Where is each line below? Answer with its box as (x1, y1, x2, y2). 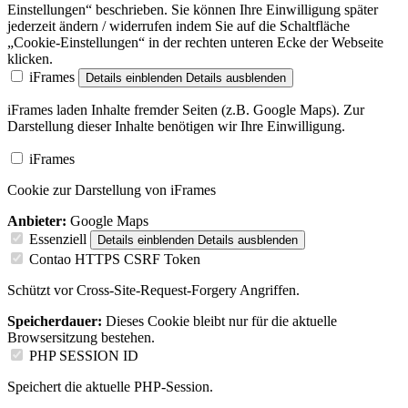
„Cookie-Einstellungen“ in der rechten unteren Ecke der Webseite (7, 34, 383, 50)
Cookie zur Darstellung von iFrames (7, 181, 216, 198)
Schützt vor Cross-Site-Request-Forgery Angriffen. (7, 281, 300, 298)
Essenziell (29, 230, 87, 247)
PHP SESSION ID (29, 347, 138, 363)
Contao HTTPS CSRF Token (29, 250, 200, 267)
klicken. (7, 50, 53, 66)
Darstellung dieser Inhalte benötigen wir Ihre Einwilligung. (7, 117, 345, 134)
